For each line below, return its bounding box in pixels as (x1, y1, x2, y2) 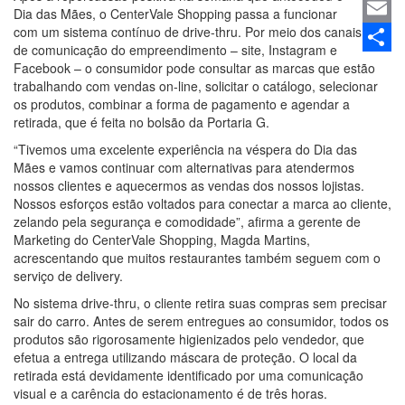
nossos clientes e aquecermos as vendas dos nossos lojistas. (14, 176, 364, 194)
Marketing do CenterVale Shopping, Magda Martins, (14, 231, 310, 249)
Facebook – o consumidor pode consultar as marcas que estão (14, 59, 375, 77)
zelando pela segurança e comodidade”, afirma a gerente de (14, 212, 361, 231)
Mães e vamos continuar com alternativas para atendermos (14, 158, 354, 176)
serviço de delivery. (14, 267, 123, 285)
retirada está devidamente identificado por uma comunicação (14, 366, 363, 384)
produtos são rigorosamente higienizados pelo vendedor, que (14, 330, 364, 348)
